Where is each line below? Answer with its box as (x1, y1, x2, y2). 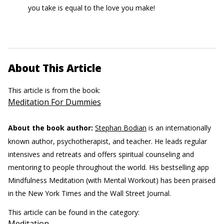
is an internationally (146, 123, 211, 132)
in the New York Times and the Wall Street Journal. (8, 188, 171, 198)
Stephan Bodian (95, 123, 146, 132)
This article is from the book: (8, 85, 102, 95)
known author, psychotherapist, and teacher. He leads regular (8, 136, 207, 146)
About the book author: (8, 123, 93, 132)
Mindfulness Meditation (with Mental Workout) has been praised (8, 175, 215, 185)
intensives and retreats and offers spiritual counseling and (8, 149, 194, 159)
